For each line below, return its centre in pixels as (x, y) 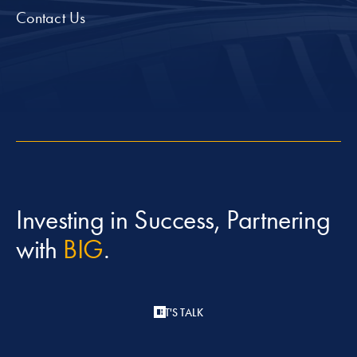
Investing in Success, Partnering (173, 220)
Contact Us (51, 18)
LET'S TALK (178, 313)
